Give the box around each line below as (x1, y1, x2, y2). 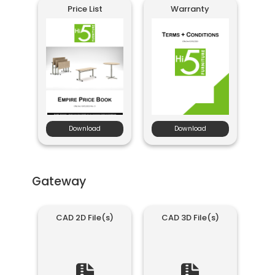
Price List (67, 2, 103, 15)
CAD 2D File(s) (56, 211, 114, 223)
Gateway (32, 172, 87, 190)
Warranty (171, 2, 210, 15)
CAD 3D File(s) (161, 211, 219, 223)
